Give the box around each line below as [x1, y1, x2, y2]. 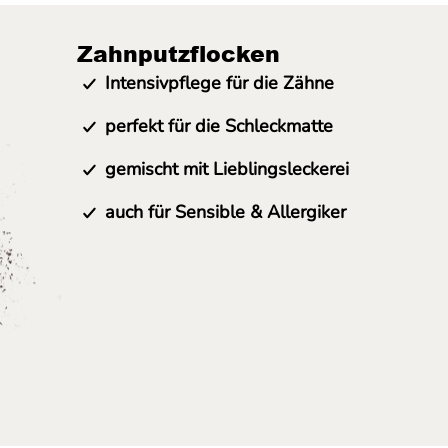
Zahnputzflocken [77, 38, 280, 69]
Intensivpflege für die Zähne [105, 71, 334, 95]
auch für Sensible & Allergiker [105, 200, 346, 224]
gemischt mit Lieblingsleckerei [105, 157, 349, 181]
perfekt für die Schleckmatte [105, 114, 333, 138]
